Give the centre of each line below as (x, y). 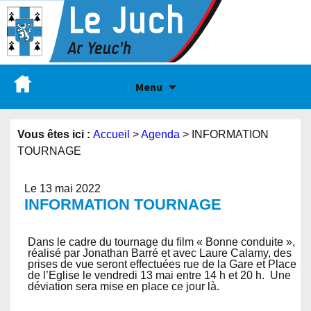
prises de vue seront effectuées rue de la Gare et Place (162, 264)
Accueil (111, 134)
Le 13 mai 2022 (62, 188)
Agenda (160, 134)
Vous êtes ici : (55, 134)
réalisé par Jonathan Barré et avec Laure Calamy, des (160, 253)
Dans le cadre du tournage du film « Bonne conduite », (161, 242)
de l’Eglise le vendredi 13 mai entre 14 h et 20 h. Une (159, 275)
